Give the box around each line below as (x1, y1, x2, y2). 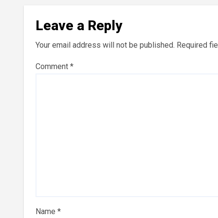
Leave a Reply (36, 17, 122, 34)
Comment (36, 61, 70, 71)
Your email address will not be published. (36, 40, 175, 50)
